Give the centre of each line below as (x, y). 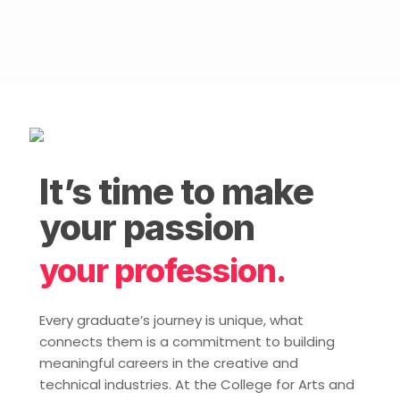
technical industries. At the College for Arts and (197, 385)
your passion (147, 228)
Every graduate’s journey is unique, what (172, 321)
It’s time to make (177, 192)
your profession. (163, 271)
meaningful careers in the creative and (169, 363)
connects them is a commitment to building (187, 342)
